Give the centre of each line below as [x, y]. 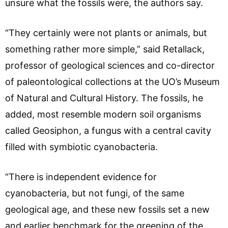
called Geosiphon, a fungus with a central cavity [108, 130]
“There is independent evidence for [81, 177]
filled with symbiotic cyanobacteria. [81, 147]
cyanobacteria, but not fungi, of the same [95, 193]
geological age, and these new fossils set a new [107, 209]
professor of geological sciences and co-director [110, 65]
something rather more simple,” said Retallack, [105, 49]
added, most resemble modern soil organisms [103, 114]
